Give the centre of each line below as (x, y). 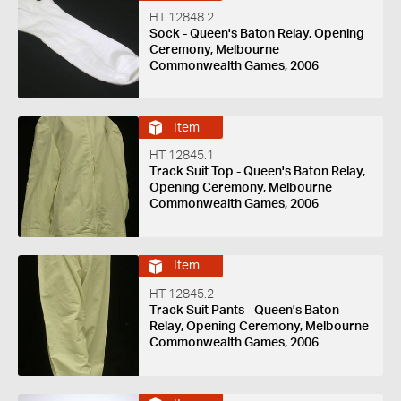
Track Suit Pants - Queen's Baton (244, 310)
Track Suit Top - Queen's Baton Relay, (257, 172)
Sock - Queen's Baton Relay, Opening (256, 34)
